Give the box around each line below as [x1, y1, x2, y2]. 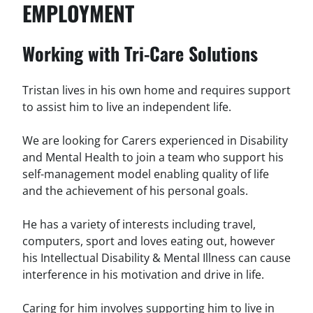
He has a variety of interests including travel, [22, 216, 256, 232]
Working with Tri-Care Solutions [22, 39, 258, 67]
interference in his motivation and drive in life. [22, 266, 264, 282]
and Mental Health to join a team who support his [22, 149, 284, 165]
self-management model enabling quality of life [22, 166, 269, 182]
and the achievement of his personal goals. [22, 182, 248, 198]
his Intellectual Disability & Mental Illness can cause [22, 249, 291, 265]
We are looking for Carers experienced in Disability [22, 132, 288, 148]
